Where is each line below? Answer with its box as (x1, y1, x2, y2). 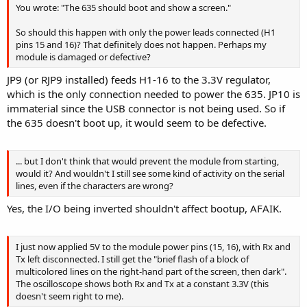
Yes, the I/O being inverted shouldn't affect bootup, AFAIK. (7, 201, 282, 215)
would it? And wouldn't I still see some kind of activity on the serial (16, 167, 284, 180)
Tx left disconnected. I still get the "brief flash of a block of (16, 252, 249, 265)
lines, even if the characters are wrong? (16, 179, 173, 192)
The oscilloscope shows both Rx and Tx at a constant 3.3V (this (16, 277, 269, 290)
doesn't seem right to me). (16, 289, 123, 302)
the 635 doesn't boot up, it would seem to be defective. (7, 116, 267, 130)
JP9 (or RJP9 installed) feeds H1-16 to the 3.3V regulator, (7, 73, 271, 86)
